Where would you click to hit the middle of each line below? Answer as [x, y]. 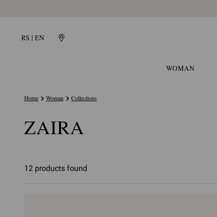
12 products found [56, 168]
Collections [84, 98]
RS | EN [33, 38]
